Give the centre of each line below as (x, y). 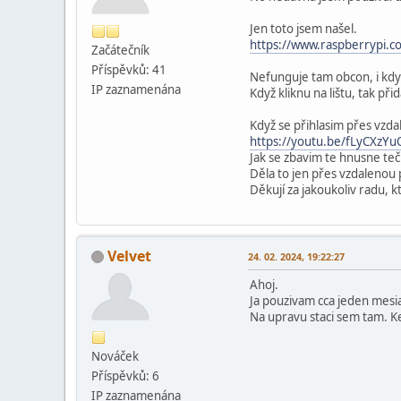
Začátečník (120, 50)
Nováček (115, 356)
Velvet (129, 256)
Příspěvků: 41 (129, 69)
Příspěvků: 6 (125, 375)
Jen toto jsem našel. (303, 28)
